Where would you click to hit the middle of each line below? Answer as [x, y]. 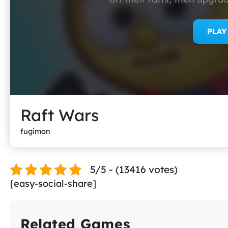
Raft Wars [60, 115]
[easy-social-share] [53, 183]
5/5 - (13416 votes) [134, 169]
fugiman [35, 131]
